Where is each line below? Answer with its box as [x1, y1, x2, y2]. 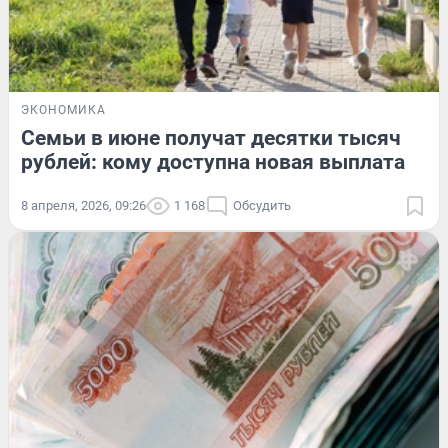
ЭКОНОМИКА [21, 103, 106, 118]
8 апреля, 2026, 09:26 [21, 198, 146, 214]
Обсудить [233, 198, 291, 214]
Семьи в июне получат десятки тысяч [21, 126, 401, 151]
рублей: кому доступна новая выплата [21, 150, 405, 175]
